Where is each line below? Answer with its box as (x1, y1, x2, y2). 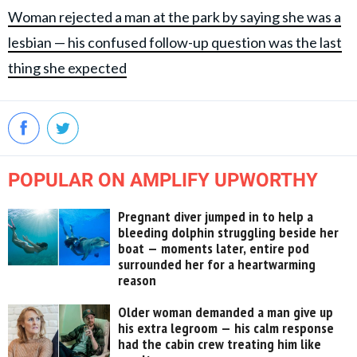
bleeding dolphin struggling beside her (118, 222, 339, 241)
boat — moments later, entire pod (118, 238, 310, 257)
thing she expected (8, 58, 127, 76)
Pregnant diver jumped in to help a (118, 206, 314, 226)
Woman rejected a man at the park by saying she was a (8, 7, 341, 25)
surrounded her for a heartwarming (118, 254, 316, 273)
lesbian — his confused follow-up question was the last (8, 33, 342, 51)
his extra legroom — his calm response (118, 318, 335, 337)
